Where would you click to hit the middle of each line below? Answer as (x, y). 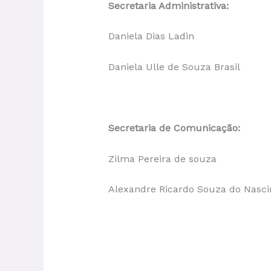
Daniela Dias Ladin (151, 36)
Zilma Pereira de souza (162, 158)
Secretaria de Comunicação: (174, 128)
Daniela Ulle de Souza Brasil (174, 67)
